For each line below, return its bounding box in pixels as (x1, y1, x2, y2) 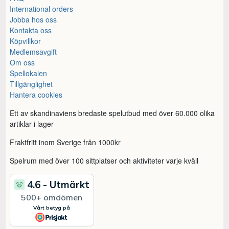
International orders (10, 3, 74, 14)
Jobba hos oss (10, 14, 57, 25)
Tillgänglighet (10, 78, 53, 89)
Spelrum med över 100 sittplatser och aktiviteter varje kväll (10, 155, 199, 166)
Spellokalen (10, 67, 48, 78)
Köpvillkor (10, 35, 41, 46)
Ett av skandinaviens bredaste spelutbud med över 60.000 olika (10, 107, 215, 118)
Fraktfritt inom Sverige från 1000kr (10, 136, 121, 147)
